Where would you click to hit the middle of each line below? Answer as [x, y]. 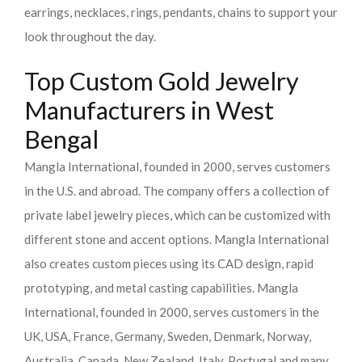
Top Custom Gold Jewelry [162, 81]
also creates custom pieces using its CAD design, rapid [169, 263]
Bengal [61, 139]
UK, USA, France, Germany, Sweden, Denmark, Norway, [168, 336]
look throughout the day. [91, 36]
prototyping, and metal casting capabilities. [141, 288]
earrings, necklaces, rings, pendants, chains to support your [181, 12]
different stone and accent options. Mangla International [177, 239]
